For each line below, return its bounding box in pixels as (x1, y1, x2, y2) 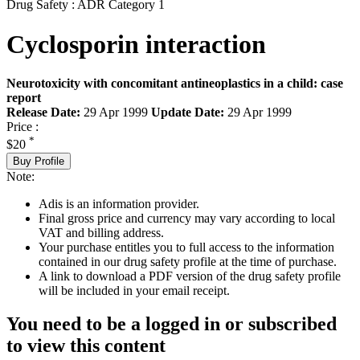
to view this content (6, 335, 166, 357)
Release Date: (6, 105, 80, 120)
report (6, 91, 41, 105)
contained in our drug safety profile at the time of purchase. (39, 254, 337, 268)
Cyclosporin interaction (6, 29, 266, 59)
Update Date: (151, 105, 224, 120)
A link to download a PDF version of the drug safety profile (39, 268, 341, 283)
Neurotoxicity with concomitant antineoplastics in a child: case (6, 76, 343, 91)
